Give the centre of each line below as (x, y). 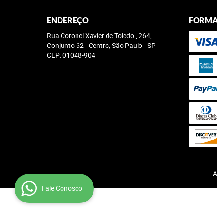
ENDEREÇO (68, 20)
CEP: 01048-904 (71, 55)
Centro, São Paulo (116, 45)
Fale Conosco (62, 188)
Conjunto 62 (65, 45)
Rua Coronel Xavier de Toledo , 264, (99, 36)
